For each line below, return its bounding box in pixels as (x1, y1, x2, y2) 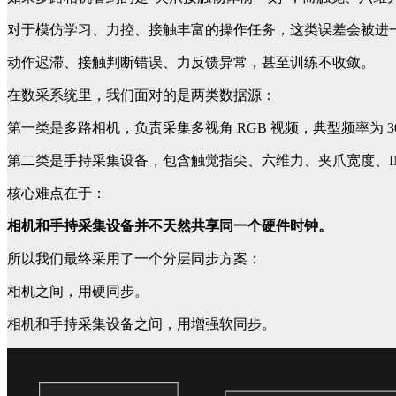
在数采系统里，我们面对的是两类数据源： (7, 88, 276, 103)
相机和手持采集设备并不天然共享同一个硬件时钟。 (7, 218, 332, 234)
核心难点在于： (7, 186, 106, 202)
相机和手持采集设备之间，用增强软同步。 (7, 316, 276, 332)
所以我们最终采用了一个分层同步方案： (7, 251, 262, 267)
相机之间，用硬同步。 (7, 284, 148, 300)
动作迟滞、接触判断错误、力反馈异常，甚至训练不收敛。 (7, 55, 375, 71)
